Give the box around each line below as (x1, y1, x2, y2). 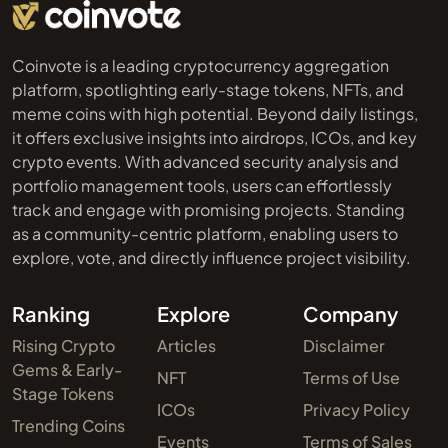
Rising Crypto (12, 334, 115, 356)
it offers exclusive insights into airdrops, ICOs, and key (12, 126, 417, 148)
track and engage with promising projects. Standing (12, 198, 405, 220)
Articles (157, 334, 217, 356)
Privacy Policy (302, 398, 410, 420)
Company (302, 300, 398, 326)
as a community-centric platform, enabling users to (12, 222, 398, 244)
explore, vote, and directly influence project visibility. (12, 246, 411, 268)
